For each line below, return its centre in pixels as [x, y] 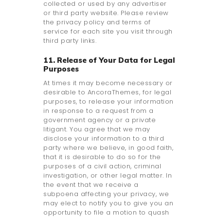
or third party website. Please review [106, 13]
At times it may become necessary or [108, 83]
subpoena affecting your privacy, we [106, 194]
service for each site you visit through [108, 32]
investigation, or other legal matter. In [108, 176]
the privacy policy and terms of [97, 22]
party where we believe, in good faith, [108, 148]
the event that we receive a [91, 185]
